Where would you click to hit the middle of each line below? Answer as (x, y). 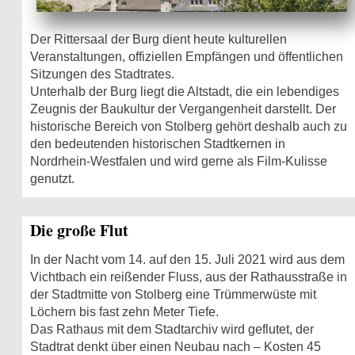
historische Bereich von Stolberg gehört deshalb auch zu (189, 126)
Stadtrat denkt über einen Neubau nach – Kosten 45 (176, 346)
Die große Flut (79, 230)
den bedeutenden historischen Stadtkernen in (158, 143)
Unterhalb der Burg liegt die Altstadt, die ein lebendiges (185, 91)
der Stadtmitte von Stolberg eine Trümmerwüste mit (173, 294)
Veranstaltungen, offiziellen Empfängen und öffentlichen (187, 56)
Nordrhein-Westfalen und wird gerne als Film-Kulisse (179, 161)
